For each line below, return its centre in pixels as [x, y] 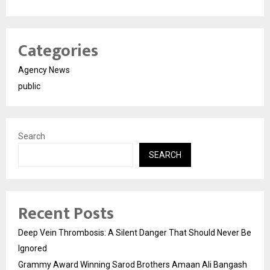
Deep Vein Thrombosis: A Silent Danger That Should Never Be [135, 232]
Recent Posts [66, 213]
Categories [58, 51]
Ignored [33, 248]
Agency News [44, 70]
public [29, 86]
